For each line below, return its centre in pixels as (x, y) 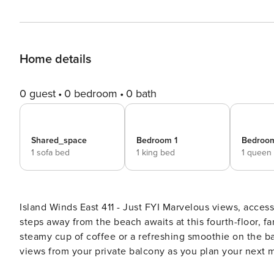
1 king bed (156, 153)
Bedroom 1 (157, 140)
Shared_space (59, 140)
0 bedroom (91, 94)
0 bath (141, 94)
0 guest (38, 94)
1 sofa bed (50, 153)
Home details (55, 59)
